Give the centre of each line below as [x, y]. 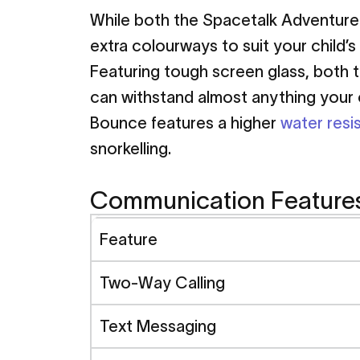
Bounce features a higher [185, 123]
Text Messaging [158, 326]
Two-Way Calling [162, 282]
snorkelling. [131, 148]
